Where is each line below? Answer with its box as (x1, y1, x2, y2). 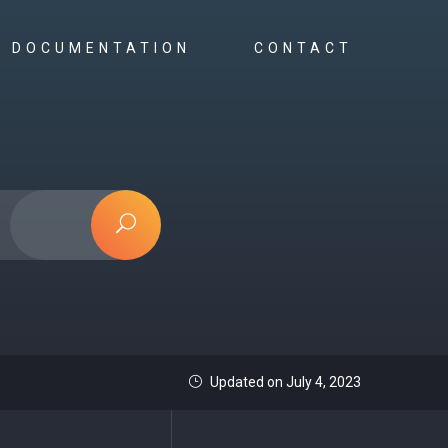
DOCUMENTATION (12, 40, 199, 56)
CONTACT (254, 40, 361, 56)
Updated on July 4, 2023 (207, 374, 361, 390)
